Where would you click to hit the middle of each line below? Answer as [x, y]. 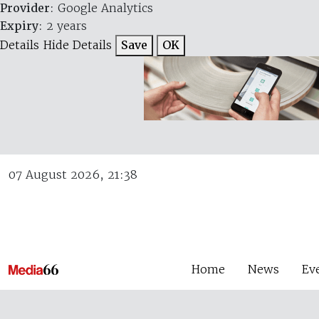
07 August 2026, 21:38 [73, 174]
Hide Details [77, 45]
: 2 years [63, 26]
